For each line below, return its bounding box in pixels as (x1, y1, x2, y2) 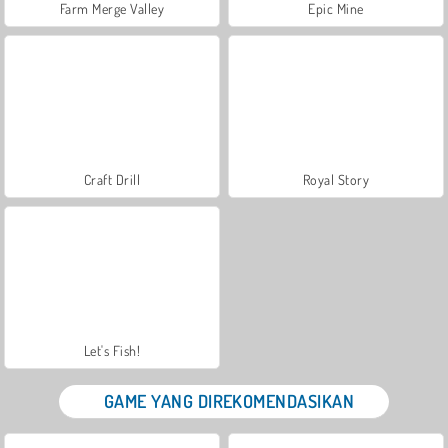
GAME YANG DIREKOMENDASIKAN (103, 389, 355, 412)
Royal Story (302, 170, 370, 188)
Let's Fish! (83, 341, 141, 359)
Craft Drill (83, 170, 141, 188)
